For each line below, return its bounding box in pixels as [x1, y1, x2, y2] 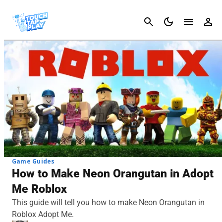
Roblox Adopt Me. [12, 209, 74, 219]
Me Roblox [12, 182, 67, 196]
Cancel [194, 17, 218, 26]
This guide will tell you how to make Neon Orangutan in [12, 197, 205, 207]
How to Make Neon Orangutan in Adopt [12, 166, 214, 180]
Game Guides [12, 157, 55, 166]
